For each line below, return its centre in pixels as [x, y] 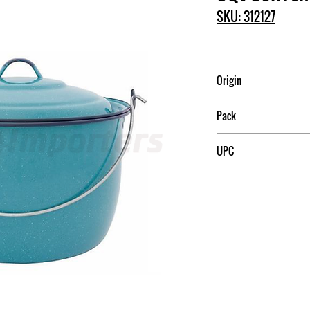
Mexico [230, 106]
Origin [229, 80]
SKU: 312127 [246, 17]
